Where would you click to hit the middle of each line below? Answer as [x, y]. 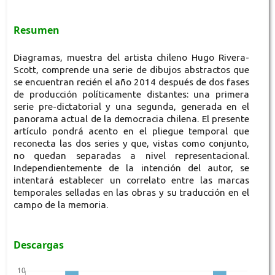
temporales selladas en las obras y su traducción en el [131, 193]
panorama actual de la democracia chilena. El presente [131, 119]
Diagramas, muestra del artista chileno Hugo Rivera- [131, 58]
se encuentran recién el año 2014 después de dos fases [131, 82]
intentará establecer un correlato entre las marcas [131, 180]
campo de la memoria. [60, 205]
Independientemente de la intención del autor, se [131, 168]
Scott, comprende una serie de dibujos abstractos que [131, 70]
